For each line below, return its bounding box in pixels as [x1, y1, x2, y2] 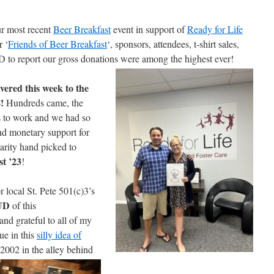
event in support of [111, 23, 187, 35]
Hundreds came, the [4, 96, 83, 109]
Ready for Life [187, 23, 243, 35]
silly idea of [37, 228, 81, 241]
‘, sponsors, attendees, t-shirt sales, [107, 37, 239, 50]
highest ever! [185, 52, 234, 65]
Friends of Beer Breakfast [8, 37, 107, 50]
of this [10, 199, 36, 212]
